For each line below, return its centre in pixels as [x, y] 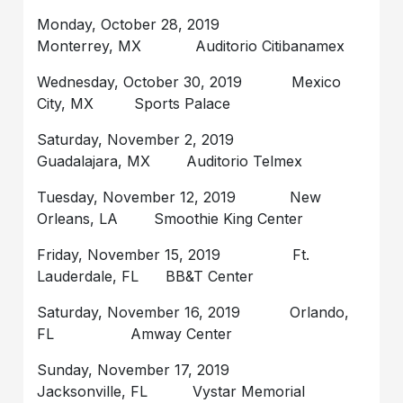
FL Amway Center [135, 333]
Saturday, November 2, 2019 [163, 139]
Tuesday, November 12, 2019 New [179, 197]
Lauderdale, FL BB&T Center [146, 276]
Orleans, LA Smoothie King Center [170, 218]
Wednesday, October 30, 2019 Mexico [189, 81]
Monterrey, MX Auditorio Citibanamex [191, 45]
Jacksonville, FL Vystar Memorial [171, 391]
